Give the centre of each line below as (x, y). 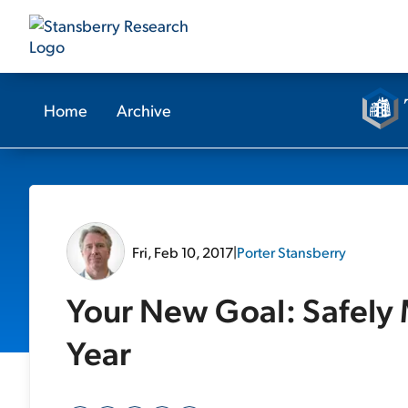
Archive (144, 110)
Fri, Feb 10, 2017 (183, 251)
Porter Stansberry (291, 251)
